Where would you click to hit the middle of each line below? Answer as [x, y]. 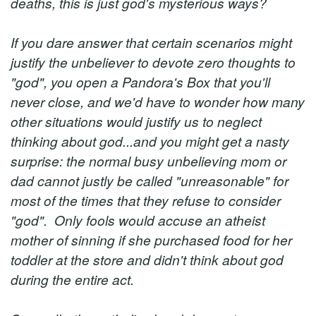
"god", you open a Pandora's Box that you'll [140, 81]
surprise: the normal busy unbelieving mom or [148, 160]
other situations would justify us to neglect [136, 121]
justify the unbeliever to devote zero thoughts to [153, 62]
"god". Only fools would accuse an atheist [138, 220]
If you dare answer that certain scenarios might [151, 42]
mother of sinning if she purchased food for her [151, 239]
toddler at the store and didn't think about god [147, 259]
